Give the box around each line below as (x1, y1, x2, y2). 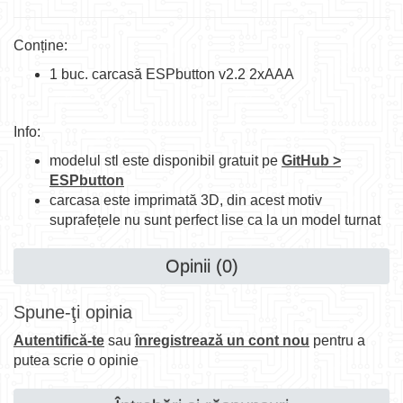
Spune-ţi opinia (13, 302, 132, 322)
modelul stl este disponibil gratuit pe (49, 153, 282, 168)
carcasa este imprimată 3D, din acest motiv (49, 193, 322, 208)
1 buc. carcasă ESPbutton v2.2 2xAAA (49, 67, 294, 82)
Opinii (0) (165, 256, 238, 276)
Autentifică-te (13, 333, 104, 348)
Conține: (13, 38, 67, 53)
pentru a (309, 333, 365, 348)
